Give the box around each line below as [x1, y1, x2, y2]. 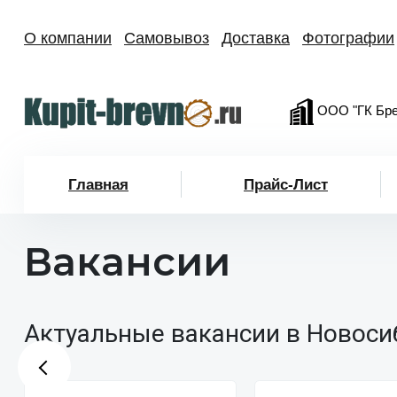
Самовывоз [124, 29, 209, 47]
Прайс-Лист [244, 175, 328, 193]
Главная [68, 175, 128, 193]
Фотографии [302, 29, 394, 47]
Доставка [222, 29, 290, 47]
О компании [24, 29, 112, 47]
